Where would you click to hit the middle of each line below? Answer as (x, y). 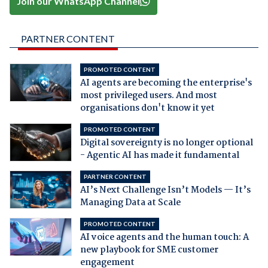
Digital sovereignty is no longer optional (166, 143)
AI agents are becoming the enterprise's (166, 83)
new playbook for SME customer (149, 250)
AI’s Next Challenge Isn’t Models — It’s (165, 191)
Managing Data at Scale (130, 203)
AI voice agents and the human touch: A (164, 238)
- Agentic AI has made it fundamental (159, 156)
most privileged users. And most (148, 96)
